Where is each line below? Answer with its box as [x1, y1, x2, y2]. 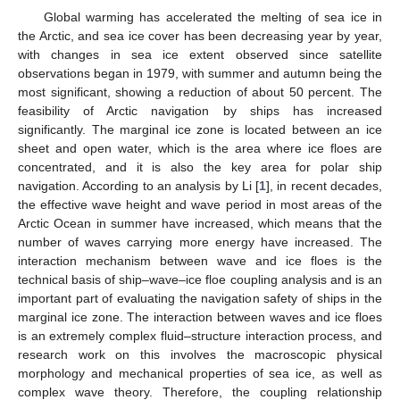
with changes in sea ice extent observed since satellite [18, 46, 382, 62]
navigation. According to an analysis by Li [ [18, 178, 260, 193]
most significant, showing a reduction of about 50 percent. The [18, 84, 382, 99]
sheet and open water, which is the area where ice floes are [18, 140, 382, 155]
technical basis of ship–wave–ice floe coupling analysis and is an [18, 271, 382, 287]
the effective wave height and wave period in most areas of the [18, 196, 382, 212]
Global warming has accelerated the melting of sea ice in [43, 9, 382, 24]
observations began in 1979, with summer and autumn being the [18, 65, 382, 80]
